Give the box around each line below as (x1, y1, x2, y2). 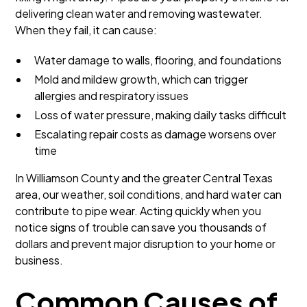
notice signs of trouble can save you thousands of (15, 220, 267, 234)
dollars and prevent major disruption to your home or (15, 236, 276, 251)
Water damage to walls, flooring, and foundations (34, 53, 282, 67)
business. (15, 253, 64, 267)
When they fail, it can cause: (15, 23, 158, 37)
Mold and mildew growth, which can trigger (34, 72, 249, 86)
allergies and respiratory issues (34, 88, 189, 103)
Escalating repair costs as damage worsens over (34, 127, 277, 141)
